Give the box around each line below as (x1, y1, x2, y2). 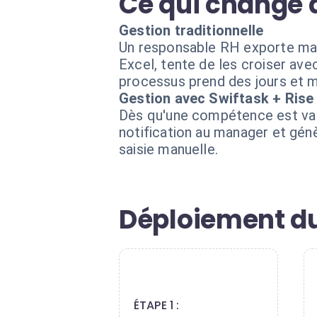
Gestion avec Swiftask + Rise (119, 90, 314, 107)
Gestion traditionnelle (119, 22, 264, 39)
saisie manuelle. (119, 141, 219, 158)
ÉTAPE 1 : (134, 297, 180, 313)
